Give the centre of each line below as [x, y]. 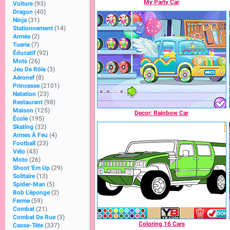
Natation [24, 94]
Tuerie [21, 45]
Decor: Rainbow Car [162, 113]
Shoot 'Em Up [31, 168]
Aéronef [24, 78]
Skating [23, 127]
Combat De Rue [34, 217]
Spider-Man [29, 184]
